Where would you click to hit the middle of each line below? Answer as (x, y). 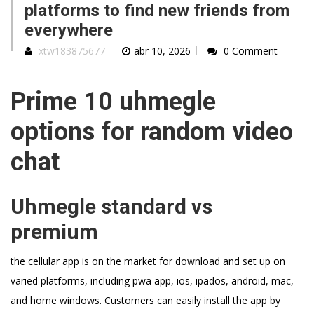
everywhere (69, 30)
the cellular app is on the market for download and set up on (148, 261)
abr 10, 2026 (162, 51)
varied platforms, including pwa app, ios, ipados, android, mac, (152, 280)
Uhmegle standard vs (111, 206)
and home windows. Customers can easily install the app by (145, 300)
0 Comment (251, 51)
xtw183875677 (72, 51)
